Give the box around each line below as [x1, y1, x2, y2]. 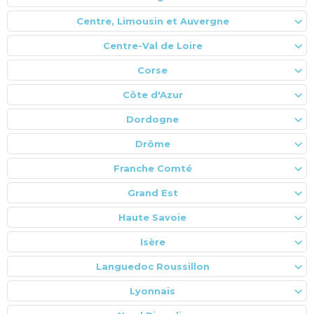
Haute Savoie [118, 211, 186, 223]
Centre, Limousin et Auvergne [76, 15, 229, 27]
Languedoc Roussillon [95, 260, 210, 272]
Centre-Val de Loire [102, 39, 203, 51]
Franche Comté [113, 162, 192, 174]
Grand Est [127, 186, 178, 198]
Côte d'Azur [122, 88, 183, 100]
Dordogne [126, 113, 179, 125]
